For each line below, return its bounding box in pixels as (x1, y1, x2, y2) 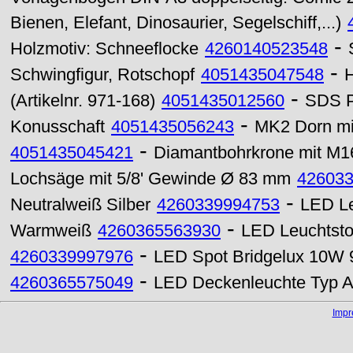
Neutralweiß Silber (10, 195, 150, 214)
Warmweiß (10, 221, 91, 240)
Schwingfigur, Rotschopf (10, 65, 195, 84)
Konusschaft (10, 117, 105, 136)
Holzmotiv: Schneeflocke (10, 39, 199, 58)
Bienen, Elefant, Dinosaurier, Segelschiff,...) (10, 13, 341, 32)
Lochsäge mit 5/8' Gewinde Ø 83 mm (10, 169, 291, 188)
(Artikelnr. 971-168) (10, 91, 155, 110)
